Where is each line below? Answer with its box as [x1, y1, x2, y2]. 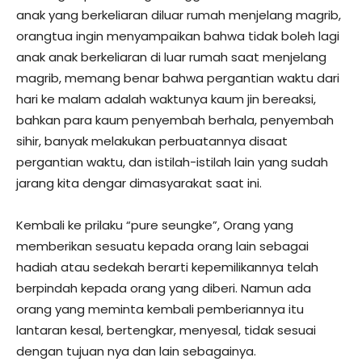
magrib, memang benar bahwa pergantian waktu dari [16, 69, 339, 86]
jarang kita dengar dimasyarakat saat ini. [16, 174, 262, 192]
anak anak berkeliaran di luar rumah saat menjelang [16, 48, 326, 65]
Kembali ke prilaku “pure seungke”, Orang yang [16, 216, 293, 234]
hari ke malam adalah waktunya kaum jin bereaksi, [16, 90, 316, 107]
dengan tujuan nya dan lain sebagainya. [16, 342, 256, 360]
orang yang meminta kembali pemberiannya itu [16, 300, 304, 318]
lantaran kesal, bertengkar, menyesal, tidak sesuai [16, 321, 316, 339]
